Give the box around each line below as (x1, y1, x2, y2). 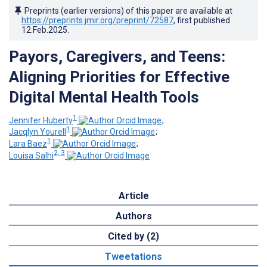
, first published (173, 15, 230, 25)
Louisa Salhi (9, 150, 54, 160)
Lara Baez (9, 138, 47, 148)
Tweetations (105, 250, 162, 262)
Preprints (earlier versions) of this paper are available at (24, 5, 232, 15)
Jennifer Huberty (9, 115, 73, 125)
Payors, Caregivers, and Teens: (9, 47, 225, 66)
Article (118, 190, 149, 201)
